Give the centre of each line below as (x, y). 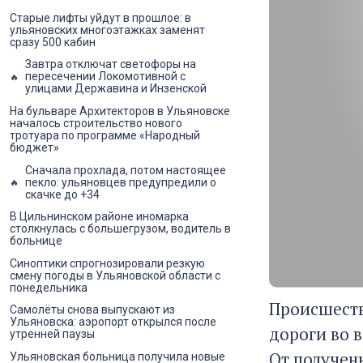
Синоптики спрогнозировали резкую (107, 263)
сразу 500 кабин (53, 42)
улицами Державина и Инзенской (116, 89)
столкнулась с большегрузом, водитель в (120, 229)
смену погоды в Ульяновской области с (115, 275)
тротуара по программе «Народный (105, 135)
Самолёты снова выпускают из (92, 310)
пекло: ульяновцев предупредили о (121, 182)
